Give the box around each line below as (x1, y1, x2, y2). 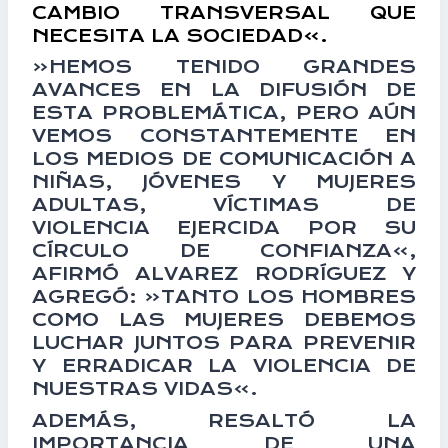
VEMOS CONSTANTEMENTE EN (32, 125, 416, 146)
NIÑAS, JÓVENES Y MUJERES (32, 171, 416, 192)
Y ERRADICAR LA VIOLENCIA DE (32, 355, 416, 376)
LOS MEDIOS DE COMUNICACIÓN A (32, 148, 416, 169)
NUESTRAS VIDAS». (32, 378, 258, 399)
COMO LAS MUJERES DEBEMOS (32, 309, 416, 330)
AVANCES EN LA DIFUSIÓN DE (32, 79, 416, 100)
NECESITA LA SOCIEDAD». (32, 24, 328, 46)
